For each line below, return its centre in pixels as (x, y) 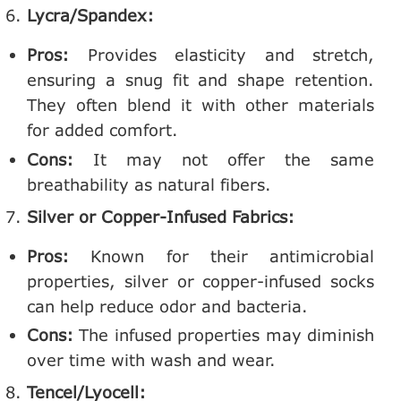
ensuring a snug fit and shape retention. (200, 80)
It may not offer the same (224, 159)
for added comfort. (102, 130)
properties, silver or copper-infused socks (200, 281)
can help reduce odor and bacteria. (167, 306)
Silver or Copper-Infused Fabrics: (161, 216)
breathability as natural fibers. (149, 184)
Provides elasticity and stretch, (222, 55)
